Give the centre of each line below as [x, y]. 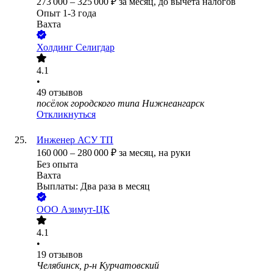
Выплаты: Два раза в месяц [93, 186]
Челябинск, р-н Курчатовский [98, 266]
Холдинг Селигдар [76, 48]
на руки [175, 153]
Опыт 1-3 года [66, 13]
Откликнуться [66, 115]
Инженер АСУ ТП [75, 140]
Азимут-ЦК [85, 210]
